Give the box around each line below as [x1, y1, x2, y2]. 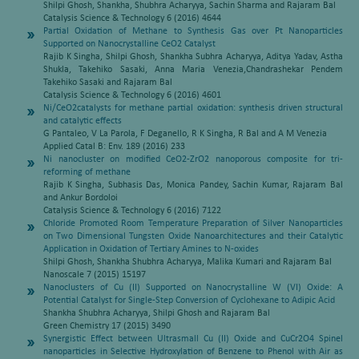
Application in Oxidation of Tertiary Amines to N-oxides [43, 244, 259, 254]
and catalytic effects [43, 116, 122, 126]
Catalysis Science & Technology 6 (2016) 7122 [43, 206, 221, 216]
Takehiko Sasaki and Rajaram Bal [43, 78, 172, 87]
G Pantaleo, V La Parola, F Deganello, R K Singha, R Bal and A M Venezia [43, 129, 327, 139]
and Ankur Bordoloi [43, 193, 118, 203]
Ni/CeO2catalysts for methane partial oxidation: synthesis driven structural [43, 103, 343, 113]
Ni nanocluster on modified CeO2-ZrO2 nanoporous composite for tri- [43, 155, 343, 164]
